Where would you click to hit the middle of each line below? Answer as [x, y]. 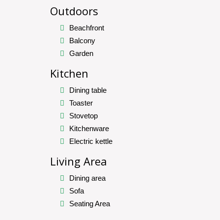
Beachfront [87, 28]
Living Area [79, 161]
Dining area [87, 178]
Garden [82, 54]
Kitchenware [89, 129]
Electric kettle [91, 141]
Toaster [81, 103]
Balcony [82, 41]
